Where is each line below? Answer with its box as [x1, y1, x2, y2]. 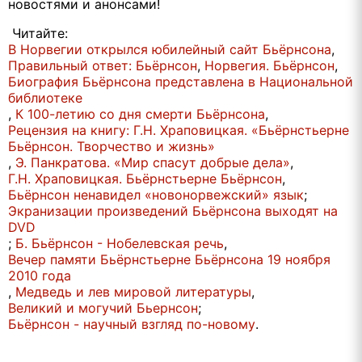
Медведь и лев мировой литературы [15, 284, 251, 301]
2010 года [8, 267, 71, 284]
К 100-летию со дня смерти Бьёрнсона [15, 106, 265, 123]
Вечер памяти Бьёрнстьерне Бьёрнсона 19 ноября [8, 251, 330, 268]
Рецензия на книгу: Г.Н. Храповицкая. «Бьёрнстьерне [8, 122, 349, 139]
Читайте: [12, 25, 68, 42]
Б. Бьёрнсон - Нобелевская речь [15, 235, 224, 252]
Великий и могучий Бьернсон [8, 300, 198, 317]
